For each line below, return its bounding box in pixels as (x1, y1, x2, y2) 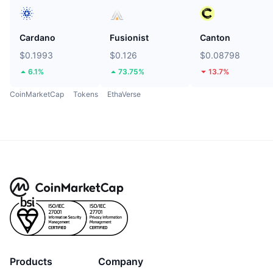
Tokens (73, 90, 98, 99)
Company (98, 255, 143, 268)
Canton (200, 32, 230, 43)
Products (10, 255, 52, 268)
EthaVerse (107, 90, 141, 99)
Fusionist (110, 32, 149, 43)
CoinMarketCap (10, 90, 64, 99)
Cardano (19, 32, 55, 43)
